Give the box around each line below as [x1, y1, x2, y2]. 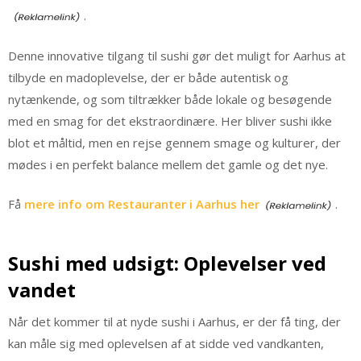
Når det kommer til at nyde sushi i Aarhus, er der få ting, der [8, 313, 341, 330]
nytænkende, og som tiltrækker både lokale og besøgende [8, 90, 332, 107]
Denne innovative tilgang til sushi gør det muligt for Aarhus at [8, 47, 346, 64]
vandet [8, 276, 76, 303]
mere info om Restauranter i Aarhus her [24, 196, 259, 213]
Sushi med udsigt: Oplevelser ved [8, 249, 326, 276]
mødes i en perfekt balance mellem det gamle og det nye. [8, 156, 328, 172]
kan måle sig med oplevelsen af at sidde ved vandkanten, [8, 334, 324, 351]
